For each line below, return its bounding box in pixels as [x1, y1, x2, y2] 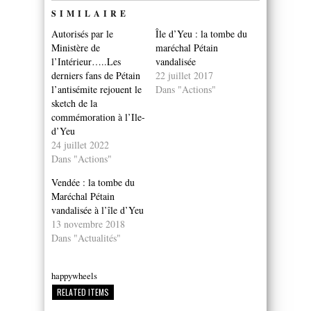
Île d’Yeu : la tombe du [155, 26, 247, 40]
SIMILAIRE [51, 7, 129, 19]
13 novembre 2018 [51, 217, 125, 230]
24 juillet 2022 [51, 137, 109, 151]
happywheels [51, 269, 97, 282]
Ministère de [51, 40, 100, 54]
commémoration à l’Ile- [51, 110, 145, 124]
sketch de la [51, 96, 97, 110]
